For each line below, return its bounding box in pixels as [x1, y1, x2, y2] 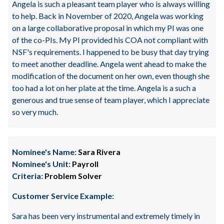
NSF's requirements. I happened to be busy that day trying [12, 47, 209, 56]
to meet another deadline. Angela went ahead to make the [12, 59, 206, 68]
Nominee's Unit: [12, 159, 70, 168]
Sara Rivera [76, 147, 120, 156]
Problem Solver [43, 171, 102, 180]
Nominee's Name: [12, 147, 76, 156]
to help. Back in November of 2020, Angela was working [12, 11, 203, 20]
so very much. [12, 107, 58, 116]
